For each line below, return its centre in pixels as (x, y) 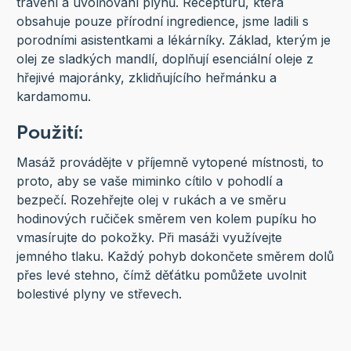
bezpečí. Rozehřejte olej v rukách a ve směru (151, 200)
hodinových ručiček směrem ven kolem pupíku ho (166, 219)
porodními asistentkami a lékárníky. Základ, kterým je (173, 40)
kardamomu (52, 97)
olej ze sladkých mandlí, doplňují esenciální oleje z (165, 59)
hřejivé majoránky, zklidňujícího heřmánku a (146, 78)
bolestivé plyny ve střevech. (99, 294)
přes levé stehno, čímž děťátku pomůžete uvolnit (161, 275)
